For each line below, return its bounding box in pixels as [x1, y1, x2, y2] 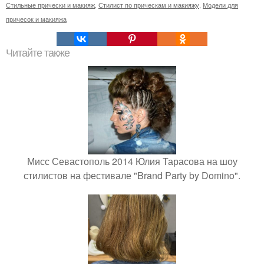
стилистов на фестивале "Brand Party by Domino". [24, 169, 240, 182]
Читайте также [6, 47, 70, 59]
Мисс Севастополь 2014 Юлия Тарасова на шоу [27, 154, 237, 168]
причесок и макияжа [6, 14, 67, 24]
